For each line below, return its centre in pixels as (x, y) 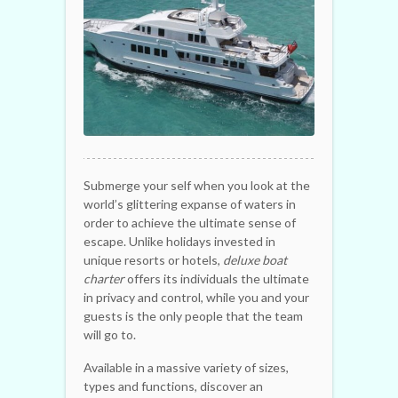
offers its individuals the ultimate (217, 278)
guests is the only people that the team (193, 315)
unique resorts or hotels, (153, 259)
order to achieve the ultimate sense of (190, 222)
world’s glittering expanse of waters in (190, 203)
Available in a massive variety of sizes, (186, 367)
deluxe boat (255, 259)
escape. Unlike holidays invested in (179, 241)
